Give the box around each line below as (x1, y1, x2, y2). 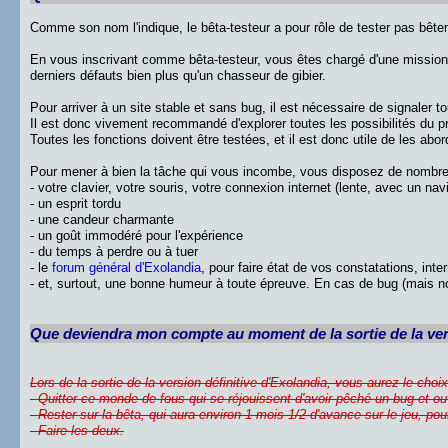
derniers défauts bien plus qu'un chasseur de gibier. (30, 68, 326, 83)
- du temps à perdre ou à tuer (30, 244, 198, 259)
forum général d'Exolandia (52, 260, 201, 275)
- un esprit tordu (30, 196, 121, 211)
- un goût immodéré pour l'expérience (30, 228, 243, 243)
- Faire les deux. (30, 423, 124, 438)
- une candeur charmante (30, 212, 174, 227)
